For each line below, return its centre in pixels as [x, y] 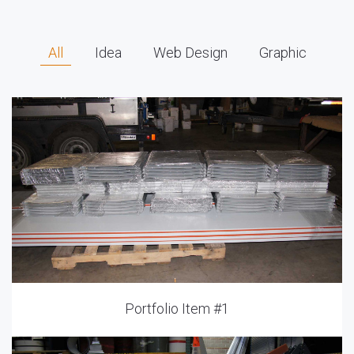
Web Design [190, 53]
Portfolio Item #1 [177, 309]
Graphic [282, 53]
